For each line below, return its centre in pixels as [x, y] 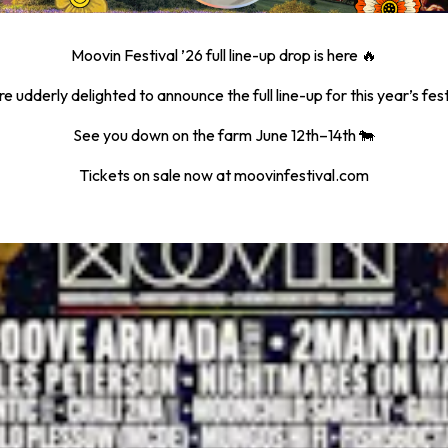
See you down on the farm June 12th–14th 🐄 [224, 134]
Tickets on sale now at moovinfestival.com [224, 174]
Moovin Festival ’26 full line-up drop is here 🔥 [224, 54]
